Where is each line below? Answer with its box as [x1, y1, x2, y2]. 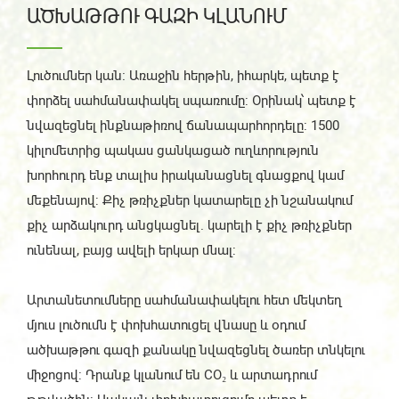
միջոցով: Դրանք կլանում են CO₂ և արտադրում [27, 366, 317, 383]
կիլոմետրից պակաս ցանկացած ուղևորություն [27, 142, 319, 159]
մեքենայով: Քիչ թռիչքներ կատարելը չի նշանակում [27, 191, 353, 208]
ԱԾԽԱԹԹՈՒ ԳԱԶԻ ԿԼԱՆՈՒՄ [27, 4, 288, 28]
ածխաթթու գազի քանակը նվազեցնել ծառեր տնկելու [27, 341, 365, 358]
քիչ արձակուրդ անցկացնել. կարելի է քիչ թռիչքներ [27, 216, 352, 233]
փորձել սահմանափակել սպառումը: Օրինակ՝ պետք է [27, 92, 356, 109]
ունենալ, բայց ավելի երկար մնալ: [27, 241, 236, 258]
